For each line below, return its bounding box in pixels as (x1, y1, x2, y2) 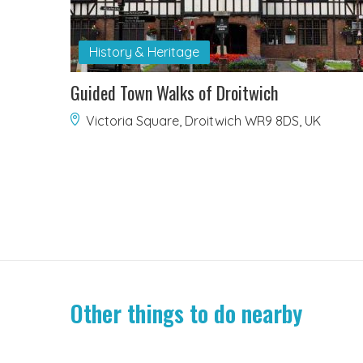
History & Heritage (88, 44, 199, 61)
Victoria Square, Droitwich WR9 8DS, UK (86, 113, 321, 130)
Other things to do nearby (70, 297, 302, 331)
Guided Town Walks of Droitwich (70, 79, 278, 106)
